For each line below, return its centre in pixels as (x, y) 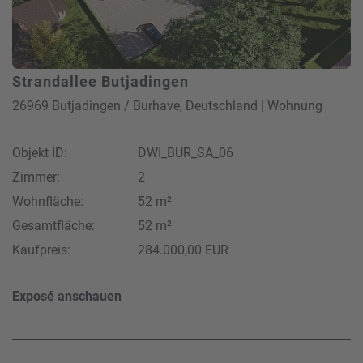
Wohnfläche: (48, 201)
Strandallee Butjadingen (100, 81)
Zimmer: (36, 177)
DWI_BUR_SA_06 (186, 152)
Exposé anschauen (67, 296)
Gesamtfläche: (53, 225)
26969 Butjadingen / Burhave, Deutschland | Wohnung (167, 105)
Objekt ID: (40, 152)
